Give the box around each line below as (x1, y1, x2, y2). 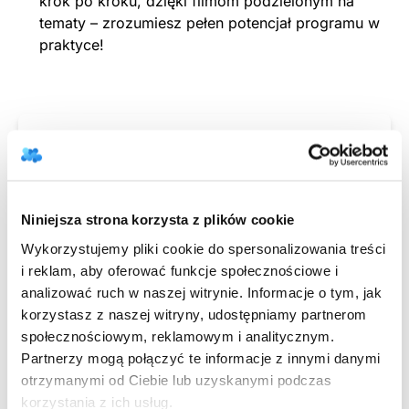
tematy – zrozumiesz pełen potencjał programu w (39, 13, 380, 32)
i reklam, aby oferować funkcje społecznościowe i (21, 262, 338, 278)
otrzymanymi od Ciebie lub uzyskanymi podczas (21, 372, 331, 387)
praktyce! (39, 35, 104, 54)
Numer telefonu (42, 302, 134, 319)
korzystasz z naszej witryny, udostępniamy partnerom (21, 306, 367, 321)
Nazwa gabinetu (42, 384, 141, 401)
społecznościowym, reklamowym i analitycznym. (21, 328, 334, 343)
